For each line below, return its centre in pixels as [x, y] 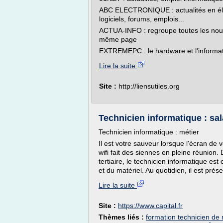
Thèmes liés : [122, 217]
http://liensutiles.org [149, 86]
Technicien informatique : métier [149, 132]
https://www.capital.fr [150, 206]
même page [118, 39]
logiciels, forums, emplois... [142, 19]
